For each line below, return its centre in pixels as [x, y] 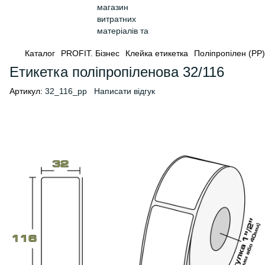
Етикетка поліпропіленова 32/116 [117, 72]
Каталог [40, 53]
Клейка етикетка [157, 53]
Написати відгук [125, 91]
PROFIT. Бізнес [90, 53]
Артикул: [26, 91]
